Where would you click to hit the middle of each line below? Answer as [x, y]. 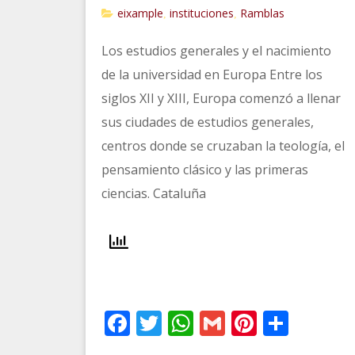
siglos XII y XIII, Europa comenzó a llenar [221, 98]
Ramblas [262, 13]
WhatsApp [254, 323]
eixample [140, 13]
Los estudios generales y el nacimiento [216, 51]
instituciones [201, 13]
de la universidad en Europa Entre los [212, 74]
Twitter [204, 323]
